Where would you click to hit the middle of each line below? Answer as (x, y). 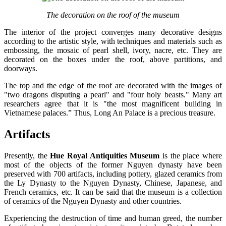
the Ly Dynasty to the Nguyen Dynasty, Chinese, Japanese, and (113, 183)
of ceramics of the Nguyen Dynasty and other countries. (93, 201)
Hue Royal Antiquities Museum (105, 156)
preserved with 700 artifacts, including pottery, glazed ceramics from (113, 174)
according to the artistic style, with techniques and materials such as (113, 41)
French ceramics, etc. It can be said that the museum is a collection (113, 192)
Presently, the (27, 156)
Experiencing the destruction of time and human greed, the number (113, 218)
